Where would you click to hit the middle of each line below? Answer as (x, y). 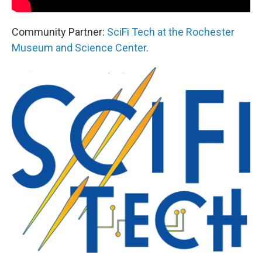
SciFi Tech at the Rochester (171, 32)
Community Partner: (59, 32)
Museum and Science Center (79, 48)
